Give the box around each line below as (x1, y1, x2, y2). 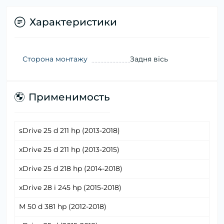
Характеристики (29, 16, 117, 28)
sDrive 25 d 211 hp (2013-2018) (19, 126, 120, 135)
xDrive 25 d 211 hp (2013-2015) (19, 145, 119, 154)
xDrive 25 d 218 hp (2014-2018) (19, 164, 122, 173)
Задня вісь (129, 54, 168, 64)
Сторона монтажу (22, 54, 87, 64)
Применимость (28, 91, 110, 103)
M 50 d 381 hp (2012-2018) (19, 202, 106, 211)
